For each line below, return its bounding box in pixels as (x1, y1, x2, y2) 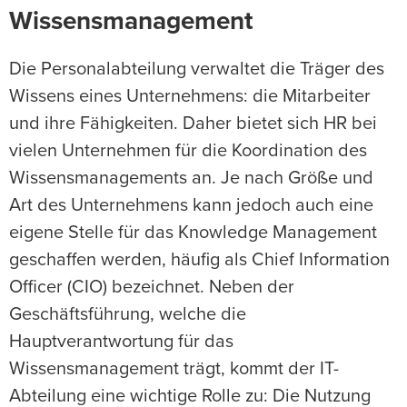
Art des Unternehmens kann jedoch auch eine (9, 196, 373, 215)
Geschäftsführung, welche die (9, 305, 246, 324)
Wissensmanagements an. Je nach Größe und (9, 169, 373, 188)
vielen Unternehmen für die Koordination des (9, 142, 367, 161)
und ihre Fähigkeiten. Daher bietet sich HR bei (9, 114, 377, 134)
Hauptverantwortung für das (9, 333, 233, 352)
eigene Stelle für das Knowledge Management (9, 223, 377, 243)
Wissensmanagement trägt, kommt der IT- (9, 360, 339, 379)
